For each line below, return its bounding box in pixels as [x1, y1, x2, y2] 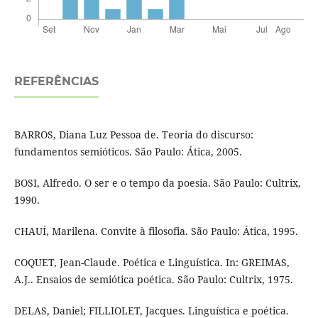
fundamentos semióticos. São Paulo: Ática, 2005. [13, 145, 242, 159]
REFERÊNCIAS [13, 75, 99, 89]
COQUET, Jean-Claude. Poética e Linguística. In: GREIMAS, [13, 256, 290, 270]
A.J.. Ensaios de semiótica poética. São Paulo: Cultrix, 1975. [13, 273, 293, 287]
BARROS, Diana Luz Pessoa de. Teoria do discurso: [13, 128, 253, 142]
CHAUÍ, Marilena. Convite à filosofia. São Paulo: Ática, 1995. [13, 224, 298, 238]
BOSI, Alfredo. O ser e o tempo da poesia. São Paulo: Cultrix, [13, 176, 301, 190]
